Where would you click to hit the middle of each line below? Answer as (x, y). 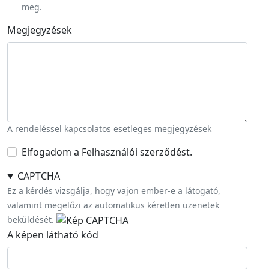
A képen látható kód (53, 234)
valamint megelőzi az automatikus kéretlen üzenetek (113, 205)
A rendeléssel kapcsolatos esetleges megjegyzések (109, 129)
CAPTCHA (38, 176)
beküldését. (31, 219)
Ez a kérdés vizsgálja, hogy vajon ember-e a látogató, (114, 191)
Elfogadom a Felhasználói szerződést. (107, 152)
